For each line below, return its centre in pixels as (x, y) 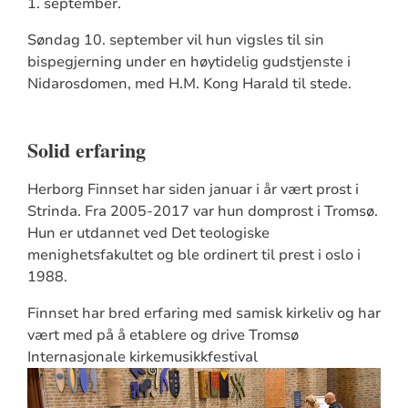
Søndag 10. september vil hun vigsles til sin (175, 40)
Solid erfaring (86, 149)
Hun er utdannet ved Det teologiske (148, 233)
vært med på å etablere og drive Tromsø (163, 335)
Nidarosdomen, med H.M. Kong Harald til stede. (189, 83)
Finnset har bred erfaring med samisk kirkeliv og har (204, 313)
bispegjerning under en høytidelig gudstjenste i (189, 61)
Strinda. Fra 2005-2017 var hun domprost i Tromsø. (202, 211)
